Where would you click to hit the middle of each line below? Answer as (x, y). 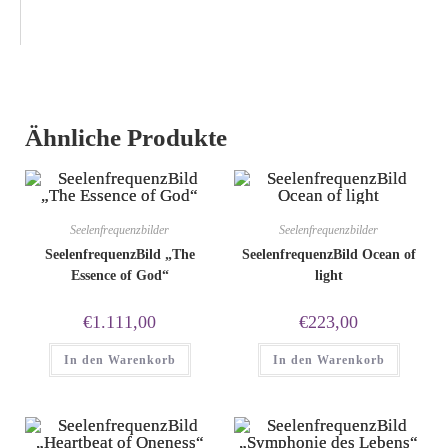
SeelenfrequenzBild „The (119, 254)
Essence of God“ (119, 275)
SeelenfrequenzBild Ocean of (328, 254)
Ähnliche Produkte (126, 137)
